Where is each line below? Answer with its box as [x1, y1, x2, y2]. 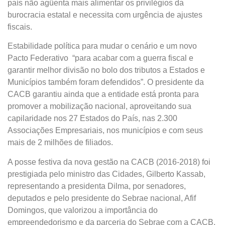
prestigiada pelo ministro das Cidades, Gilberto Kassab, [8, 169, 205, 178]
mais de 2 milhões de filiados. [8, 138, 113, 147]
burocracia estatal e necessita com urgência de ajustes [8, 11, 202, 19]
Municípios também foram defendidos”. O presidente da [8, 78, 204, 87]
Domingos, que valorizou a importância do [8, 205, 158, 214]
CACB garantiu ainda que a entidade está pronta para [8, 90, 199, 99]
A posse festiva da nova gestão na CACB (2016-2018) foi [8, 157, 210, 166]
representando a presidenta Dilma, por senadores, [8, 181, 186, 190]
